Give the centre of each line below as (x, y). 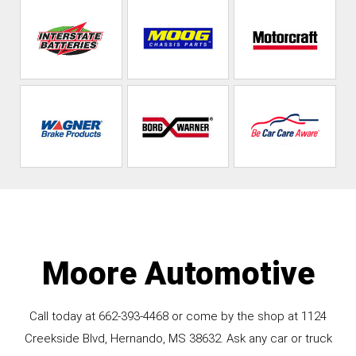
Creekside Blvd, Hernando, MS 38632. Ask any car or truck (178, 338)
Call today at (64, 316)
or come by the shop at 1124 (248, 316)
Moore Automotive (178, 273)
